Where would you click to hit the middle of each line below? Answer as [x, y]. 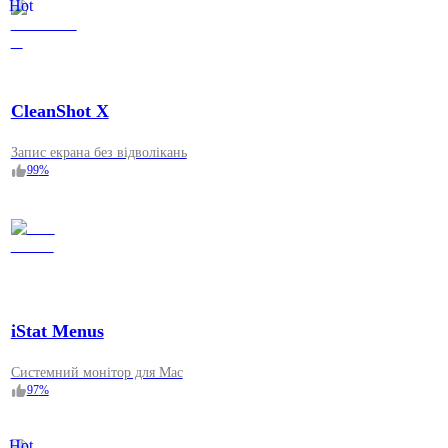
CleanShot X [59, 111]
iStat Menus [57, 331]
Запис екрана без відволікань [98, 153]
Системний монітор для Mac [96, 373]
